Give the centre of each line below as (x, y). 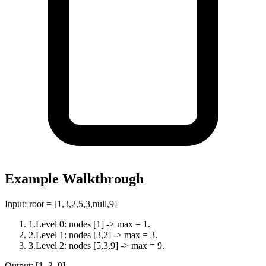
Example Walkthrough (74, 179)
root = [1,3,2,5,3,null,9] (73, 204)
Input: (17, 204)
